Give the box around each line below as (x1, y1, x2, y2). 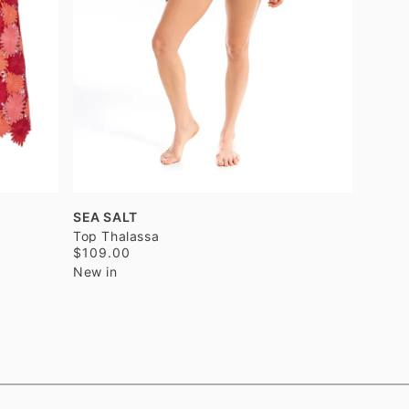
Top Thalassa (73, 228, 160, 244)
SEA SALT (73, 209, 138, 225)
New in (73, 264, 118, 279)
